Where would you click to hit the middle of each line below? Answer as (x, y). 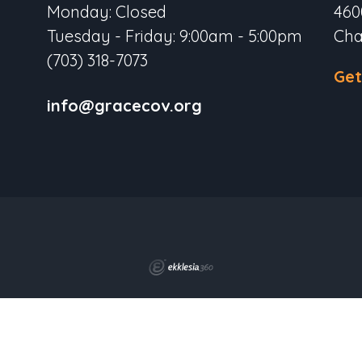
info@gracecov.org (125, 105)
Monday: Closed (107, 12)
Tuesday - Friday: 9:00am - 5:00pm (175, 36)
